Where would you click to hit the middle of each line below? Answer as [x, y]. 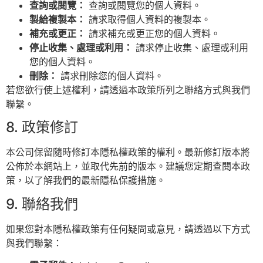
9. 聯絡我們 [42, 204]
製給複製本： [58, 19]
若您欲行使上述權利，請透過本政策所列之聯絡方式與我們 [128, 90]
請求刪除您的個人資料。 [111, 75]
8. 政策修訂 [42, 127]
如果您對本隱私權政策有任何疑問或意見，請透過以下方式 [128, 229]
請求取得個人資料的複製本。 [148, 19]
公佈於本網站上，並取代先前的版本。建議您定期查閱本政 [128, 166]
